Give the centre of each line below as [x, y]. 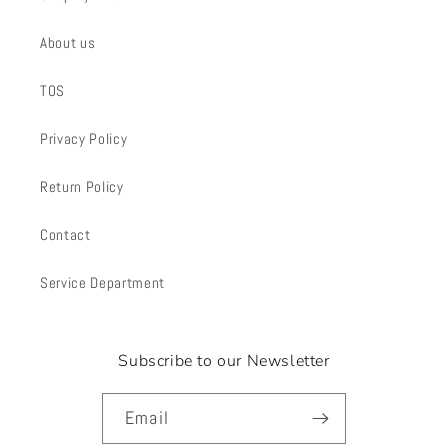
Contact [65, 234]
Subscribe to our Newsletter [224, 360]
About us [68, 42]
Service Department [102, 282]
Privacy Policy [84, 138]
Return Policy [82, 186]
